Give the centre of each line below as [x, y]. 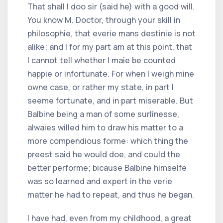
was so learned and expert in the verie [100, 181]
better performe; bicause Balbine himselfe [107, 167]
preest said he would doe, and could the [104, 154]
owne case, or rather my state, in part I [101, 87]
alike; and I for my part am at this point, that [110, 47]
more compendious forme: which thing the [108, 141]
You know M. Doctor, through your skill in [104, 20]
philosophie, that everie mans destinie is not [111, 33]
